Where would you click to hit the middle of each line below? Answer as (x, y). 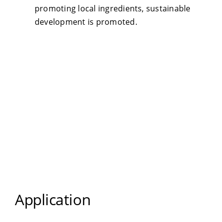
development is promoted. (86, 22)
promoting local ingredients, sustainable (113, 8)
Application (53, 199)
